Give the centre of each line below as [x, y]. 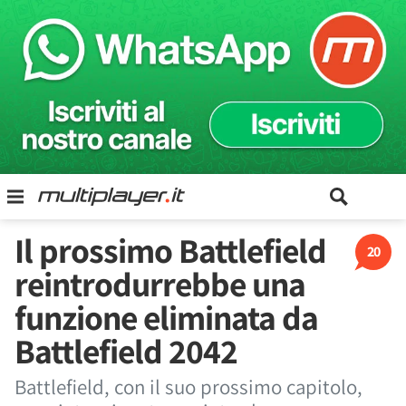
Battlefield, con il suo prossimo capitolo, [188, 387]
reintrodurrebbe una [160, 284]
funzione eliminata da [166, 317]
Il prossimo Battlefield [170, 250]
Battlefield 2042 [126, 351]
